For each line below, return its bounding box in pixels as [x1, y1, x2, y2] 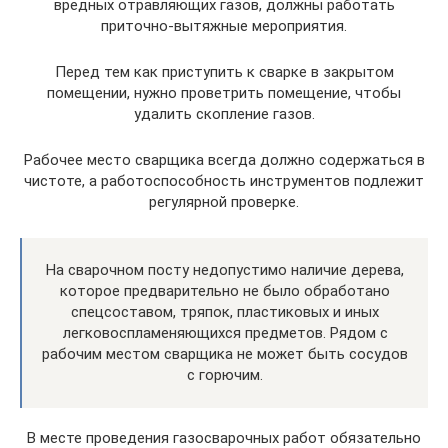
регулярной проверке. [149, 192, 299, 211]
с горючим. [187, 365, 263, 384]
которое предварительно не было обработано [60, 281, 390, 300]
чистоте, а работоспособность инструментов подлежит [24, 171, 424, 190]
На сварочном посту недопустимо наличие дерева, [46, 260, 404, 279]
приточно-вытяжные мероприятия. [101, 16, 347, 35]
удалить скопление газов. [133, 104, 315, 123]
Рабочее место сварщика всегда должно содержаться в [23, 150, 425, 169]
